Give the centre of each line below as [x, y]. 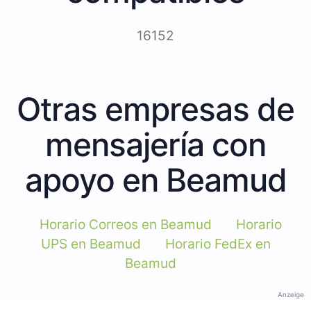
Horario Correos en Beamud [126, 224]
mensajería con [155, 144]
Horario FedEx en [218, 244]
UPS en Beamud [91, 244]
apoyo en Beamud [155, 179]
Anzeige [291, 294]
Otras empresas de [155, 109]
